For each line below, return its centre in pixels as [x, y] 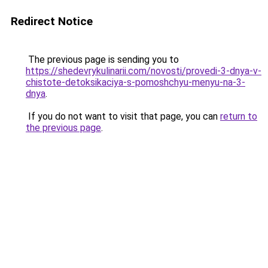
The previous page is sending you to [102, 60]
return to [239, 116]
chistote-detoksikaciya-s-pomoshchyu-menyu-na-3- [135, 82]
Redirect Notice [52, 21]
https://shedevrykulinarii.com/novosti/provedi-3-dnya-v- [144, 71]
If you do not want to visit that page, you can [123, 116]
